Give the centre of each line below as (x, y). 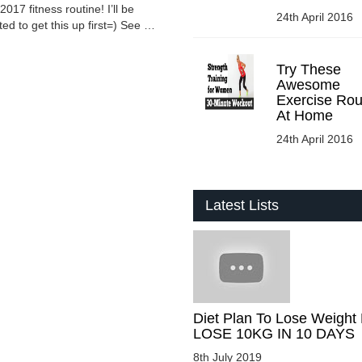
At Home (304, 115)
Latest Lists (242, 205)
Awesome (308, 84)
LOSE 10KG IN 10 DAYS (274, 333)
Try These (308, 69)
